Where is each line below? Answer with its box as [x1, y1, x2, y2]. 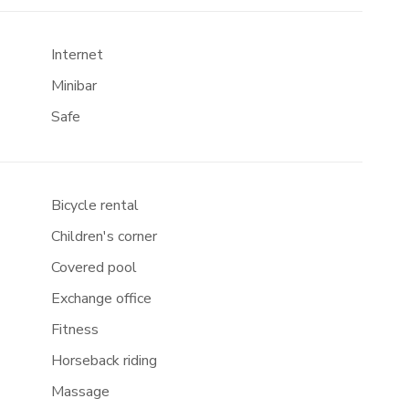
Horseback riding [50, 351, 157, 371]
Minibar [50, 76, 97, 96]
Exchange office [50, 288, 152, 309]
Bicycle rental [50, 195, 139, 215]
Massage [50, 382, 110, 402]
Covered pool [50, 257, 137, 278]
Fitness [50, 320, 99, 340]
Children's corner [50, 226, 157, 246]
